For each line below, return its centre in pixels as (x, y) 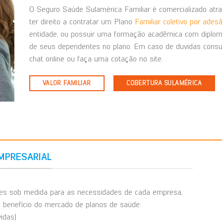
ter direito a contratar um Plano (82, 22)
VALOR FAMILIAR (67, 83)
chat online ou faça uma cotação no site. (96, 59)
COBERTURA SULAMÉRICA (164, 83)
